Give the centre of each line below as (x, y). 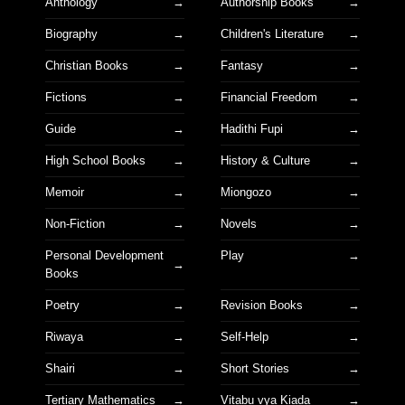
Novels (239, 223)
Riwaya (64, 336)
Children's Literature (272, 33)
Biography (71, 33)
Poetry (62, 305)
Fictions (66, 97)
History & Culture (265, 160)
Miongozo (246, 192)
